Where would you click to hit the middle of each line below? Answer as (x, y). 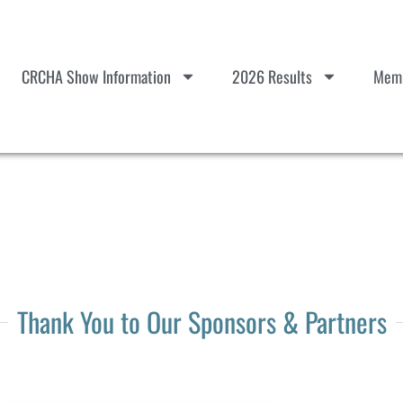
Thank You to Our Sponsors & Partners (201, 322)
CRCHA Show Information (96, 76)
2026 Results (272, 76)
